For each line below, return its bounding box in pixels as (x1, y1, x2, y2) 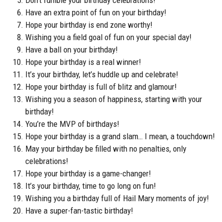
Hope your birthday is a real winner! (25, 56, 141, 67)
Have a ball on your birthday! (25, 44, 118, 55)
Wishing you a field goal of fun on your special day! (25, 32, 192, 42)
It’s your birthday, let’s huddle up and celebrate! (25, 69, 178, 79)
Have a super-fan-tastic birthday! (25, 205, 133, 216)
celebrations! (25, 156, 68, 166)
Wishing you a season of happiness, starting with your (25, 94, 202, 104)
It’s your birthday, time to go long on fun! (25, 180, 156, 191)
